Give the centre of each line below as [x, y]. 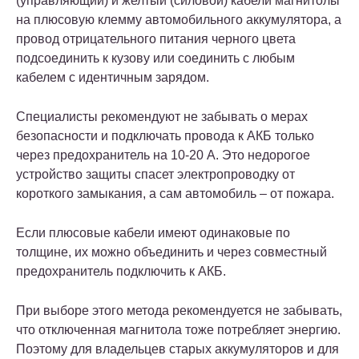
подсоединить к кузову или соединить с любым [155, 58]
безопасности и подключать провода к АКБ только [165, 135]
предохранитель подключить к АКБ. [121, 271]
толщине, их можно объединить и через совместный [171, 252]
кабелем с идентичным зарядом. [113, 77]
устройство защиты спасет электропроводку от [155, 174]
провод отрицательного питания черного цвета [156, 38]
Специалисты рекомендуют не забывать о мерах [162, 116]
